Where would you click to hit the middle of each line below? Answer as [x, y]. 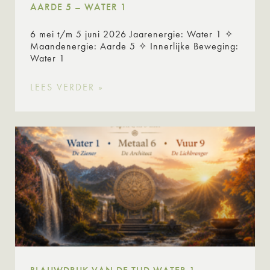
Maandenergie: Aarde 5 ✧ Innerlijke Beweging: [134, 46]
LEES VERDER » [67, 87]
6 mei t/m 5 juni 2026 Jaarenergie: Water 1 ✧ [132, 34]
